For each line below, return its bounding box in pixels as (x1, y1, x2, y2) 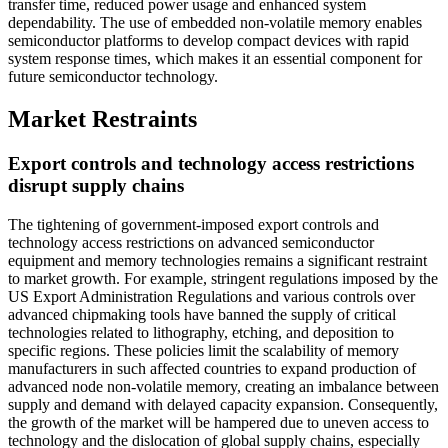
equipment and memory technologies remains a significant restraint (8, 251, 427, 269)
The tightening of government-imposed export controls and (8, 215, 379, 233)
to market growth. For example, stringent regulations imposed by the (8, 269, 438, 287)
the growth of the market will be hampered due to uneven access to (8, 413, 429, 431)
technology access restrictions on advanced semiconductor (8, 233, 374, 251)
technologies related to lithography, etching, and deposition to (8, 323, 394, 341)
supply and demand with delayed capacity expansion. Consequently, (8, 395, 438, 413)
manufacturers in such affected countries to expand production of (8, 359, 416, 377)
